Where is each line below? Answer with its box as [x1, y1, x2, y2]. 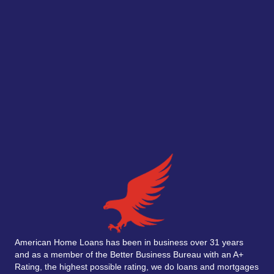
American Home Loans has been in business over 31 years [15, 237, 243, 247]
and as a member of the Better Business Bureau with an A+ [15, 249, 243, 259]
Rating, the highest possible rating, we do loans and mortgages [15, 261, 259, 272]
